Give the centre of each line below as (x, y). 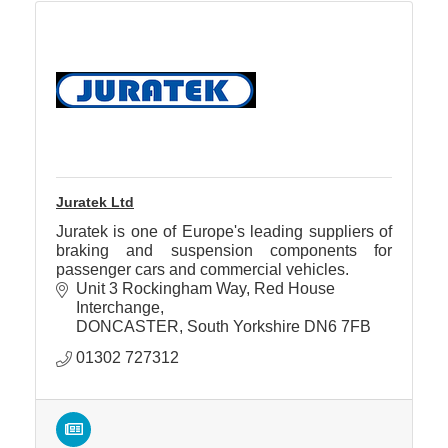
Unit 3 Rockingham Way (161, 289)
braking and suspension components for (224, 251)
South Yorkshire (243, 327)
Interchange (118, 308)
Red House (294, 289)
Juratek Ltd (95, 202)
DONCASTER (127, 327)
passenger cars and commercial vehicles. (202, 270)
